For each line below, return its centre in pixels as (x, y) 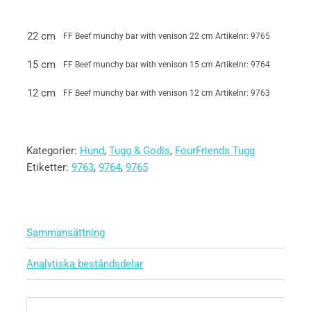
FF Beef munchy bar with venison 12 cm (139, 93)
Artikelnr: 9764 (243, 65)
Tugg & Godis (140, 151)
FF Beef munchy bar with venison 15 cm (139, 65)
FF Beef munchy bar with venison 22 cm (139, 36)
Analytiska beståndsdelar (85, 264)
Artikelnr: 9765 (243, 36)
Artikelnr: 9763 (243, 93)
